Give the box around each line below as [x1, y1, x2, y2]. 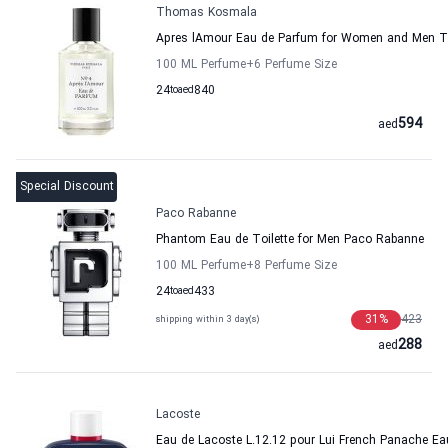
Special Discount [19, 179, 114, 195]
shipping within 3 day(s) [156, 313, 259, 326]
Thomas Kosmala [156, 5, 257, 21]
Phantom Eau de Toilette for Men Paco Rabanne [156, 232, 424, 248]
